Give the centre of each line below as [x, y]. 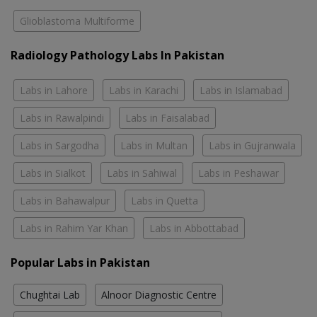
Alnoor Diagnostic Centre [159, 294]
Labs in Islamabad [241, 90]
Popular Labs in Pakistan [80, 262]
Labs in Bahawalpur [65, 200]
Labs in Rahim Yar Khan [74, 228]
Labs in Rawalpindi [62, 117]
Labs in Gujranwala [252, 145]
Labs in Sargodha [59, 145]
